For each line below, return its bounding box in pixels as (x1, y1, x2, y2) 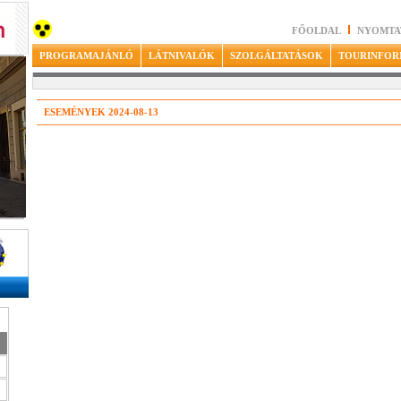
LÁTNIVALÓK (148, 50, 215, 61)
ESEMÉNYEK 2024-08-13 (44, 107, 158, 117)
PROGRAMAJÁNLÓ (38, 50, 133, 61)
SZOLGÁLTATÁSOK (229, 50, 323, 61)
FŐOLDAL (291, 26, 341, 36)
